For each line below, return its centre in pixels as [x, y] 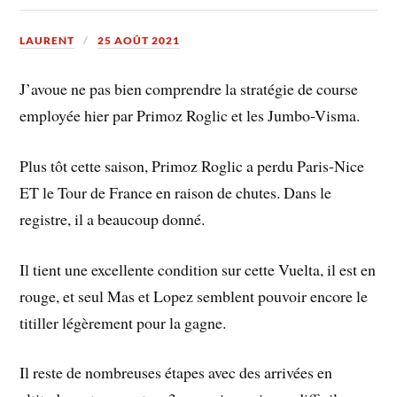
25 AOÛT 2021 [139, 40]
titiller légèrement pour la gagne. [123, 322]
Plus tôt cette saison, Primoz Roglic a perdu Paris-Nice [192, 165]
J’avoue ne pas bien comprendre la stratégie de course [189, 89]
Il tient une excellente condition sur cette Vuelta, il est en [198, 269]
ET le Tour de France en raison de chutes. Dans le [176, 192]
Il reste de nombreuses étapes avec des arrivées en [176, 373]
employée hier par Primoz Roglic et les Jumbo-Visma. [190, 116]
